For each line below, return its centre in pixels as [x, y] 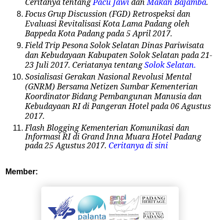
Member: [22, 172]
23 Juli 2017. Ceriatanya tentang [84, 65]
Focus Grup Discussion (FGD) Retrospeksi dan [108, 14]
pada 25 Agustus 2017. [67, 145]
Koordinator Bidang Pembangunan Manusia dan [113, 96]
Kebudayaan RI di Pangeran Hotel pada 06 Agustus [118, 106]
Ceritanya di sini [138, 145]
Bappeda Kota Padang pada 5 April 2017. [99, 33]
